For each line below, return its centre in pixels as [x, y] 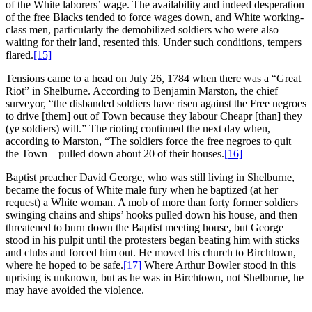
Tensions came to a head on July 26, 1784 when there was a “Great [153, 78]
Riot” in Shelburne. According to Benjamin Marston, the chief [142, 91]
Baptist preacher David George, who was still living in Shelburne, [150, 177]
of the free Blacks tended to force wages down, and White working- [155, 17]
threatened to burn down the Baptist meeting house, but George [145, 227]
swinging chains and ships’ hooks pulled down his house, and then [151, 214]
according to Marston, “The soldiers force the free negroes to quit [148, 141]
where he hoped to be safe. [64, 265]
